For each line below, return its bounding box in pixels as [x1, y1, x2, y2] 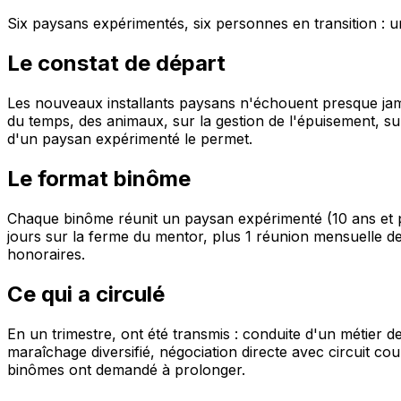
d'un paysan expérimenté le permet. [7, 130, 252, 149]
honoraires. [7, 245, 85, 264]
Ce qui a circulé [7, 280, 165, 307]
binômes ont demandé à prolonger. [7, 360, 245, 379]
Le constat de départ [7, 50, 226, 77]
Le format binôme [7, 166, 191, 192]
